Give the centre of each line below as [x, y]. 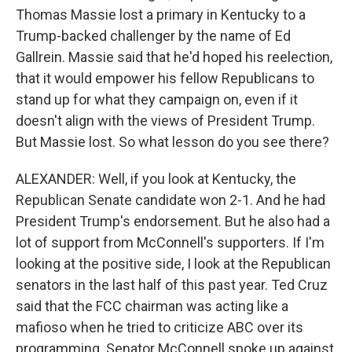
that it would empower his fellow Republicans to [165, 78]
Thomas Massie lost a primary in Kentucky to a [161, 15]
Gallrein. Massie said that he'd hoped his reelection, [174, 57]
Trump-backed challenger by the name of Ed [153, 36]
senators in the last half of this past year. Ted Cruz [172, 285]
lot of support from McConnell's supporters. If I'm [170, 242]
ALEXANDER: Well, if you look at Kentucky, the [156, 179]
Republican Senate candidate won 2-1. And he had [170, 200]
